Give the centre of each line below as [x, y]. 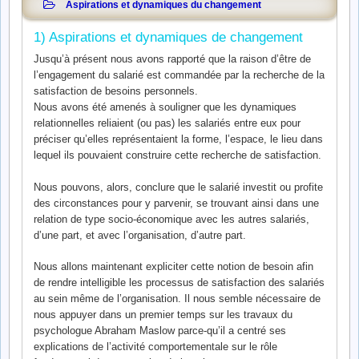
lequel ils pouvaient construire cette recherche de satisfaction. [177, 155]
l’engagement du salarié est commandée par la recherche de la [179, 75]
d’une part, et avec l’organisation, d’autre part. [140, 235]
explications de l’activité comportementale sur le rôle [155, 347]
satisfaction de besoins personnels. [116, 91]
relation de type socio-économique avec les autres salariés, [171, 219]
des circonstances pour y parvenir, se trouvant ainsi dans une [176, 203]
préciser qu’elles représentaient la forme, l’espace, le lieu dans [178, 139]
